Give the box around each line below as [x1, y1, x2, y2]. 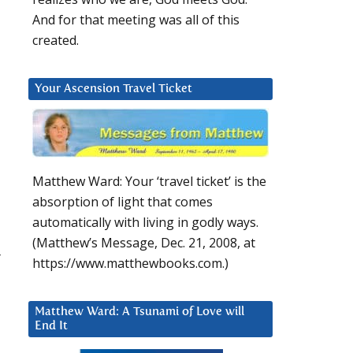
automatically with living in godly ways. [32, 214, 258, 232]
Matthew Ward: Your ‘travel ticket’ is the [32, 173, 266, 191]
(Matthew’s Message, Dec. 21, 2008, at [32, 234, 255, 252]
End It [35, 320, 68, 333]
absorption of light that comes [32, 193, 213, 211]
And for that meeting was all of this [32, 11, 240, 29]
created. [32, 32, 79, 50]
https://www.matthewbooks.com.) [32, 255, 229, 273]
